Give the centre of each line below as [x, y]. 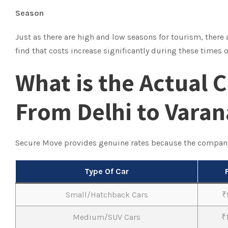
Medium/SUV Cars [107, 217]
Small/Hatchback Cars [107, 195]
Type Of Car [107, 171]
